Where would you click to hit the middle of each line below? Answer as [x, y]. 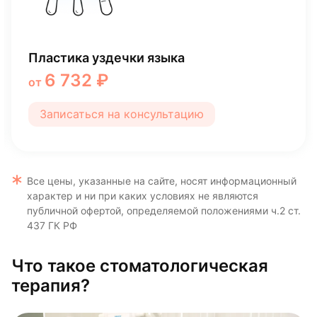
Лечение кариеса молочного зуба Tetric [155, 50]
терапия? [51, 285]
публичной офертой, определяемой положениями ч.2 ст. [164, 211]
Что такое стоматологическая [140, 265]
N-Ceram [56, 65]
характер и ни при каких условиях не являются [143, 196]
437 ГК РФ [52, 225]
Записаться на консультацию [122, 122]
